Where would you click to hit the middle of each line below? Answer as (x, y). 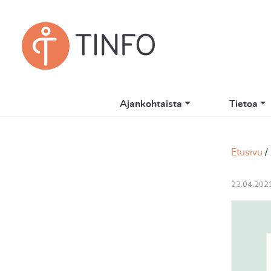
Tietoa (243, 104)
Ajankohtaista (151, 104)
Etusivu (247, 152)
